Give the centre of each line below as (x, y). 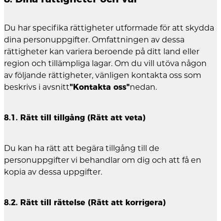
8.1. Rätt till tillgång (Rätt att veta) (75, 118)
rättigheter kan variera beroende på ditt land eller (102, 52)
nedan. (143, 87)
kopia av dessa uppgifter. (53, 172)
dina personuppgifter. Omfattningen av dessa (94, 40)
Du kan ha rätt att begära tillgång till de (82, 148)
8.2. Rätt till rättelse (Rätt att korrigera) (85, 203)
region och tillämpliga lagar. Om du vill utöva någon (105, 64)
